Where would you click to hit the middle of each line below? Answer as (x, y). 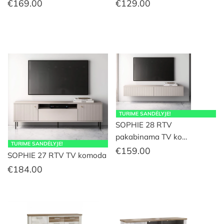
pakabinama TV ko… (151, 136)
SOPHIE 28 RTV (144, 124)
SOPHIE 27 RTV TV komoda (57, 155)
